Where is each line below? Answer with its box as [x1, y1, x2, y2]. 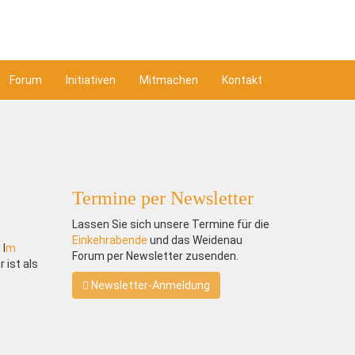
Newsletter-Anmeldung [88, 279, 210, 292]
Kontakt [222, 74, 262, 86]
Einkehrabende [71, 234, 147, 246]
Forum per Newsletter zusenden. [71, 250, 239, 262]
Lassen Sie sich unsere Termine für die [71, 218, 269, 231]
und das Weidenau [147, 234, 242, 246]
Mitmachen [139, 74, 198, 86]
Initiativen [66, 74, 116, 86]
